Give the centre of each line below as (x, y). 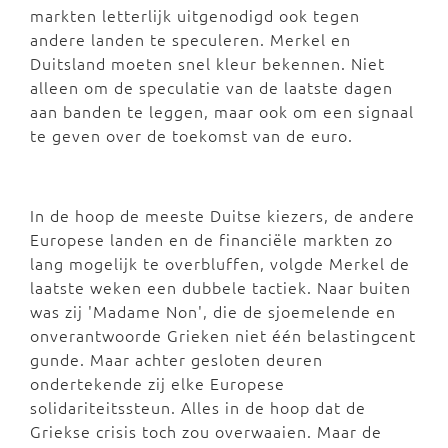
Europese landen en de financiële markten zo (211, 239)
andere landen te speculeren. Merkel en (190, 39)
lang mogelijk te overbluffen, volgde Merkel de (220, 263)
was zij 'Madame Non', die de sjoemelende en (213, 311)
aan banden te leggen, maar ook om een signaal (222, 111)
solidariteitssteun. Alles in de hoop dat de (198, 407)
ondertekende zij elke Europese (157, 383)
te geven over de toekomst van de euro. (191, 135)
